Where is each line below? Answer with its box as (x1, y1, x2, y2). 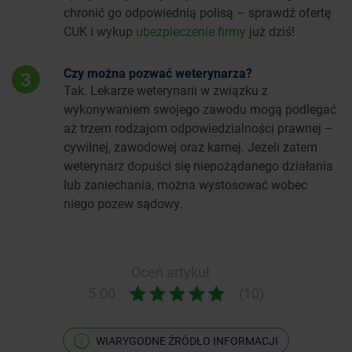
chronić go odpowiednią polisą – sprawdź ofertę (64, 3, 331, 20)
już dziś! (246, 22, 295, 39)
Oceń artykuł (130, 262, 210, 281)
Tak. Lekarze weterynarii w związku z (64, 81, 268, 98)
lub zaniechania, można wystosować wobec (64, 175, 307, 192)
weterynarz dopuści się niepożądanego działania (64, 156, 333, 174)
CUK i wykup (64, 22, 136, 39)
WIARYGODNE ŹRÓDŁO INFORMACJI (96, 332, 278, 348)
